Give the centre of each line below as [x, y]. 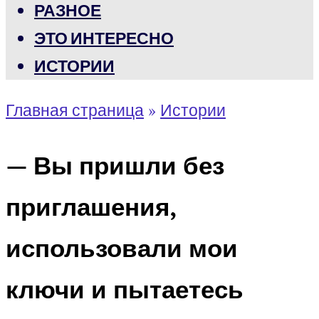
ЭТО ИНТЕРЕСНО [104, 38]
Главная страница [75, 110]
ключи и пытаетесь [125, 289]
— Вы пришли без [115, 165]
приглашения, [91, 206]
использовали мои [122, 247]
